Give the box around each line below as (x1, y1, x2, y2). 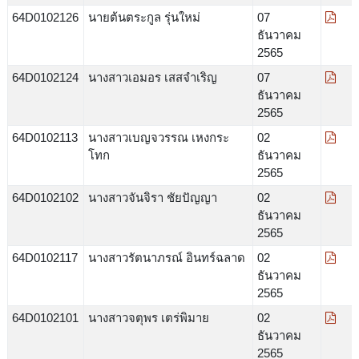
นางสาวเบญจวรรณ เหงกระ (87, 130, 229, 144)
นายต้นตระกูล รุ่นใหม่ (87, 10, 200, 24)
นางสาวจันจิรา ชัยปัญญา (87, 190, 217, 204)
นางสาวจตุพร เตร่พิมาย (87, 310, 209, 325)
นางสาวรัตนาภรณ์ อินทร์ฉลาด (87, 250, 245, 264)
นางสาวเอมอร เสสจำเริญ (87, 70, 217, 84)
